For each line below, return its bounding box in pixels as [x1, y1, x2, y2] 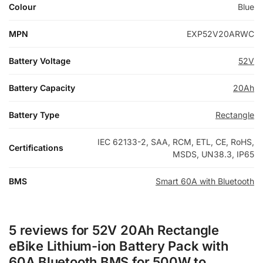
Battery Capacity [9, 82, 75, 93]
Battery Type [9, 109, 59, 120]
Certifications [9, 142, 63, 153]
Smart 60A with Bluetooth [156, 176, 254, 186]
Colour [9, 1, 36, 12]
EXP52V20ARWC [187, 28, 254, 39]
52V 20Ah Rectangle [92, 222, 219, 238]
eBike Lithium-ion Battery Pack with [9, 238, 228, 254]
